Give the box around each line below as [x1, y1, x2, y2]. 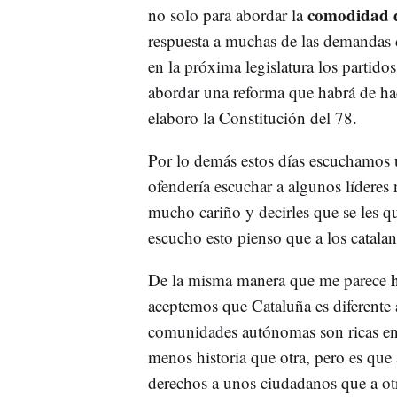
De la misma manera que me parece [147, 269, 391, 291]
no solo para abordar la [147, 4, 307, 26]
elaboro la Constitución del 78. [147, 106, 357, 128]
